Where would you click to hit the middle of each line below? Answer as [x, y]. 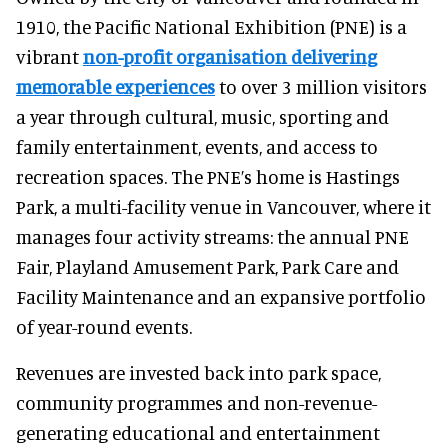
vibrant [49, 56]
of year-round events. [104, 326]
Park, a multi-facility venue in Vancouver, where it [223, 206]
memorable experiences [115, 86]
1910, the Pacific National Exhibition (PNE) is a [211, 26]
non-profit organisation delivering [230, 56]
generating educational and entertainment [198, 432]
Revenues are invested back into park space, [198, 372]
